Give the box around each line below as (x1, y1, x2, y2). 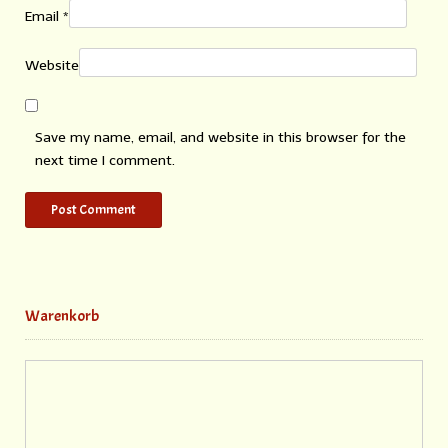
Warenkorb (25, 306, 99, 327)
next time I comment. (35, 152, 175, 170)
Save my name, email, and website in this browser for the (35, 129, 406, 147)
